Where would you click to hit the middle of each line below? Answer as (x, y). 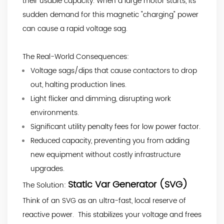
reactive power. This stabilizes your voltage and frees (112, 214)
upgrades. (47, 168)
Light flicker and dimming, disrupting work (101, 98)
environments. (55, 112)
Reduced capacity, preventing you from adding (110, 140)
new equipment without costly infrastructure (105, 154)
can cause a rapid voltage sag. (75, 28)
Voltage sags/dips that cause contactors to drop (114, 70)
